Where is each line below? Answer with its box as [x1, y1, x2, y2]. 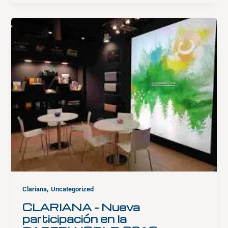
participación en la [22, 212, 127, 225]
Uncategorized [51, 185, 94, 193]
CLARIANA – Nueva [22, 200, 140, 214]
